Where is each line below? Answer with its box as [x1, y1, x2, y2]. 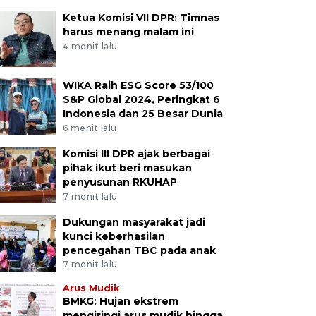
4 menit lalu [62, 40, 118, 51]
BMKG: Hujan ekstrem [62, 295, 178, 308]
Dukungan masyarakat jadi [62, 215, 205, 229]
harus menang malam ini [62, 25, 194, 38]
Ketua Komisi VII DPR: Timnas [62, 11, 219, 24]
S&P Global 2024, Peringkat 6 [62, 92, 220, 106]
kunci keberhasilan [62, 229, 165, 243]
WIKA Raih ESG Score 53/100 [62, 78, 214, 92]
